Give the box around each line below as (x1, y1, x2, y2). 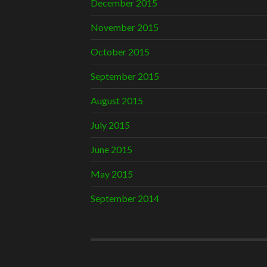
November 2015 (91, 21, 159, 33)
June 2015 (91, 144, 132, 156)
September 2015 (91, 70, 159, 82)
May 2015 (91, 168, 133, 180)
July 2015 (91, 119, 130, 131)
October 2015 (91, 46, 150, 58)
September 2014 (91, 193, 159, 204)
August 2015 (91, 95, 143, 107)
